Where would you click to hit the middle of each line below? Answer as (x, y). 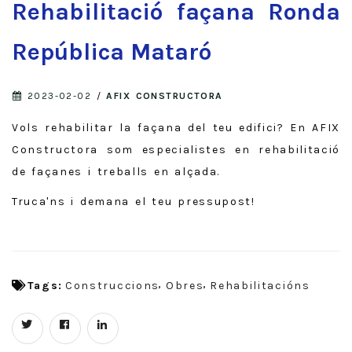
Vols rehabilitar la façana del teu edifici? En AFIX (176, 128)
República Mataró (112, 52)
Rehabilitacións (260, 286)
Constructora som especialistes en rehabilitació (176, 150)
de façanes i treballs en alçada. (116, 172)
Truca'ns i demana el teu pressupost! (134, 202)
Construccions (112, 286)
